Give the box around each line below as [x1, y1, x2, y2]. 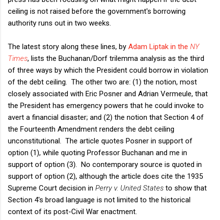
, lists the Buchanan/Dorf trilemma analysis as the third [27, 54, 204, 63]
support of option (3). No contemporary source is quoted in [8, 160, 202, 169]
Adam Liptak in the [126, 42, 190, 51]
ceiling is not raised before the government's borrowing [8, 6, 186, 16]
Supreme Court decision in [8, 183, 95, 192]
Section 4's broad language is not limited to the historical [8, 195, 191, 204]
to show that [165, 183, 207, 192]
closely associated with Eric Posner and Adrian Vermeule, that [8, 89, 208, 98]
